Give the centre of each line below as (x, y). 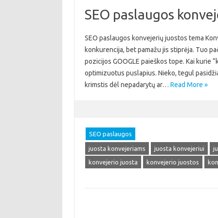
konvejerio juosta (113, 162)
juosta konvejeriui (179, 148)
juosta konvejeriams (117, 148)
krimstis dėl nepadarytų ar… (127, 85)
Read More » (189, 85)
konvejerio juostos (173, 162)
